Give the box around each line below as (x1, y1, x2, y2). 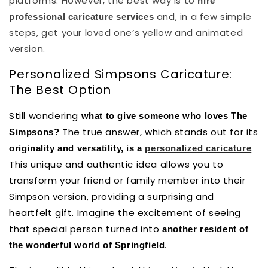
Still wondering (9, 109, 78, 122)
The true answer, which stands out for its (59, 125, 258, 138)
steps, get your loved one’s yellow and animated (9, 26, 243, 39)
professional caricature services (9, 11, 154, 22)
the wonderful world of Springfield (9, 239, 165, 250)
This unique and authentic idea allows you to (9, 157, 224, 170)
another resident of (162, 223, 249, 234)
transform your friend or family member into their (9, 173, 246, 187)
